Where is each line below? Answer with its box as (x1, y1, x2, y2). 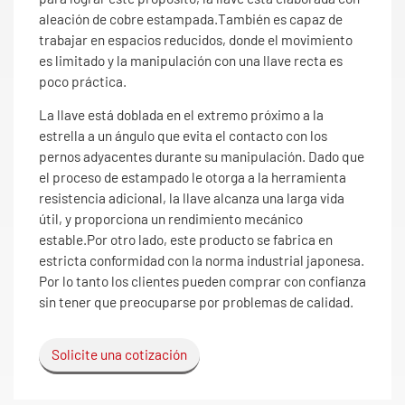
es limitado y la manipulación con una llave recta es (39, 52, 343, 69)
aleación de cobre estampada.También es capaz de (39, 10, 343, 27)
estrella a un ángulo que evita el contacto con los (39, 127, 327, 144)
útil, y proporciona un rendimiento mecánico (39, 210, 303, 227)
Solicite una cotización (52, 345, 187, 363)
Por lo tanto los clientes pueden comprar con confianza (39, 272, 366, 289)
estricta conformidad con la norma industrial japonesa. (39, 251, 364, 268)
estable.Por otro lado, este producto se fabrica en (39, 231, 333, 248)
